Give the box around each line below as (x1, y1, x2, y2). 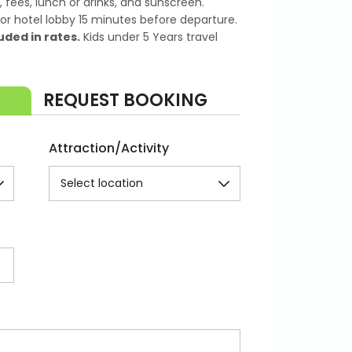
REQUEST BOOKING (42, 88, 207, 112)
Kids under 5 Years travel (80, 29, 218, 45)
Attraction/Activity (48, 139, 169, 157)
